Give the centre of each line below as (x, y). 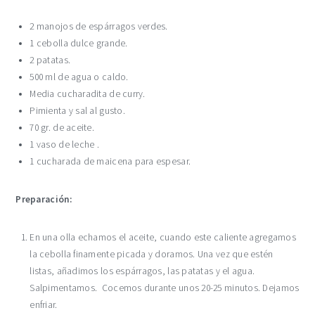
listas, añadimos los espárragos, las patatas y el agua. (142, 271)
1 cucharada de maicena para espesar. (110, 161)
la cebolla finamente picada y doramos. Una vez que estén (152, 254)
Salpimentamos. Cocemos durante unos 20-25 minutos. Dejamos (165, 288)
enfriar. (44, 305)
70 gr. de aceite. (62, 128)
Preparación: (44, 199)
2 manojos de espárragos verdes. (99, 26)
